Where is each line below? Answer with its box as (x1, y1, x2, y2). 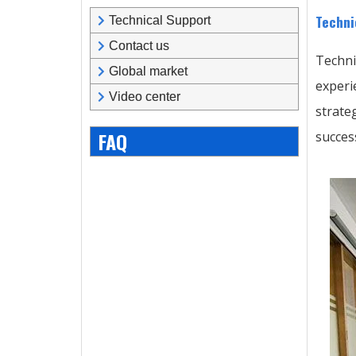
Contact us (108, 39, 169, 52)
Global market (108, 64, 188, 78)
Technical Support (108, 14, 211, 27)
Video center (108, 90, 180, 103)
